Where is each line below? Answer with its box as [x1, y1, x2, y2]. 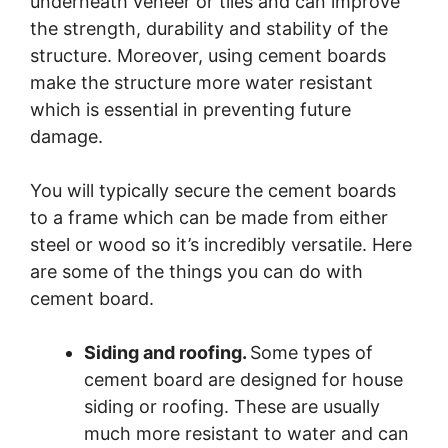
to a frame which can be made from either [30, 207, 388, 229]
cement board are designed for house [84, 369, 403, 391]
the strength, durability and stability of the [30, 18, 388, 40]
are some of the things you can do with [30, 261, 363, 283]
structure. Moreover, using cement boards [30, 45, 386, 67]
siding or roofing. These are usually [84, 396, 380, 418]
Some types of [250, 342, 373, 364]
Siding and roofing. [84, 342, 250, 364]
